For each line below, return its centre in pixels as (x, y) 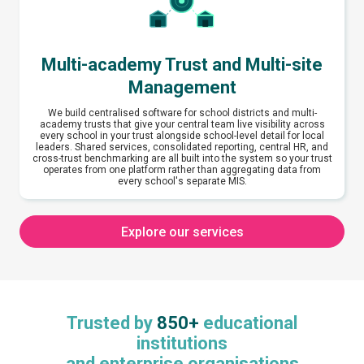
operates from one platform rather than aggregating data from (182, 170)
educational (248, 323)
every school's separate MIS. (182, 181)
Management (182, 87)
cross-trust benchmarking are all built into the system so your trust (182, 158)
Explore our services (182, 232)
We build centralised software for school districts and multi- (182, 113)
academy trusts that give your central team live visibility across (182, 124)
